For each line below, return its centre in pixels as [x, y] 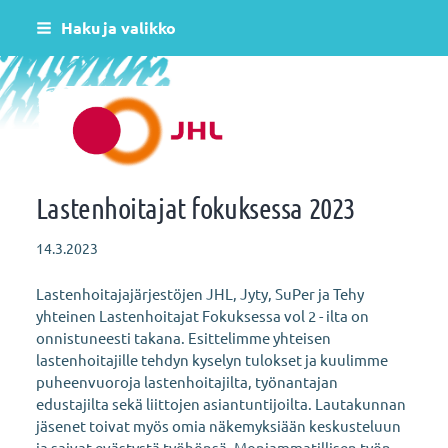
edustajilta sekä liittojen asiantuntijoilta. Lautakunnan [220, 403]
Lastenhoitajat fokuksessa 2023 [195, 208]
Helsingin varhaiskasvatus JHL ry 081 [289, 137]
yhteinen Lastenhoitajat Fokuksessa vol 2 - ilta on [202, 315]
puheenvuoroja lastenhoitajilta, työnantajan [186, 381]
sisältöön [41, 64]
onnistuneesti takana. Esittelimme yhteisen [183, 337]
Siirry [27, 20]
